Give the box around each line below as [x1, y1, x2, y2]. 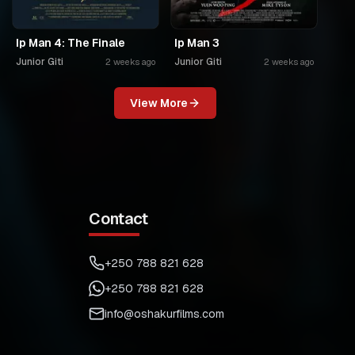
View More [129, 96, 188, 110]
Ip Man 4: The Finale [16, 36, 125, 50]
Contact [89, 208, 148, 229]
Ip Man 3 [174, 36, 219, 50]
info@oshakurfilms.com [105, 307, 224, 321]
